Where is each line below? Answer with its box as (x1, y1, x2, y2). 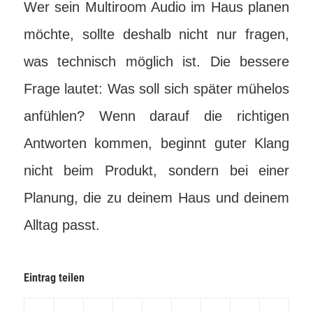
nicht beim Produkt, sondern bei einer (23, 163, 290, 178)
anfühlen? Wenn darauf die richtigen (23, 108, 290, 124)
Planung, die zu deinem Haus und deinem (23, 190, 290, 205)
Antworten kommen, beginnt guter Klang (23, 136, 290, 151)
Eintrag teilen (23, 271, 85, 284)
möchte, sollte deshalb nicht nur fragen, (23, 27, 290, 42)
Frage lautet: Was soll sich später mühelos (23, 81, 290, 96)
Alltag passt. (23, 217, 100, 233)
